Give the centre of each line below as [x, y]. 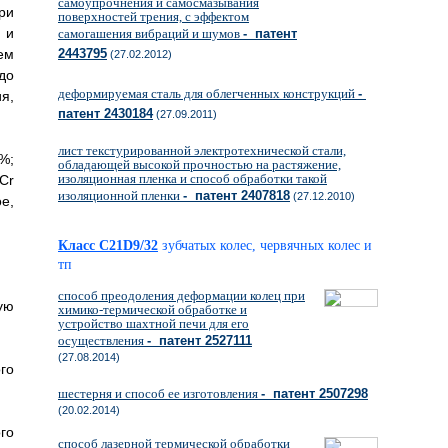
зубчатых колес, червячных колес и [267, 245]
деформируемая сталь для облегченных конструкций [208, 93]
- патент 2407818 [236, 195]
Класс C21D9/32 [108, 245]
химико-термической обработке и [152, 309]
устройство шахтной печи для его [153, 323]
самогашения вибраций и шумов [150, 34]
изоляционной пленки [120, 195]
